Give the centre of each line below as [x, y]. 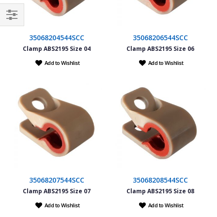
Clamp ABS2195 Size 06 [160, 48]
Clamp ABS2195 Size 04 [57, 48]
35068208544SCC [160, 180]
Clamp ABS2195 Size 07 [57, 191]
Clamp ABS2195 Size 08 [160, 191]
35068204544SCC [57, 37]
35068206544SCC [160, 37]
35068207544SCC [57, 180]
